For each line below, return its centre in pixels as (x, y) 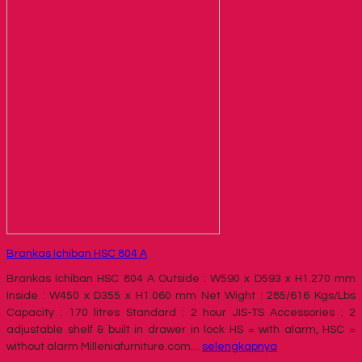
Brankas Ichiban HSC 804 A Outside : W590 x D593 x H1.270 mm (181, 278)
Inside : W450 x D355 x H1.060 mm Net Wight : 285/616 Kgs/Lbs (181, 295)
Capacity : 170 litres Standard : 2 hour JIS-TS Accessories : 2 (181, 312)
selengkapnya (240, 346)
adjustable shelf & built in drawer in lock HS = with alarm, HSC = (181, 329)
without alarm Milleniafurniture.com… (104, 346)
